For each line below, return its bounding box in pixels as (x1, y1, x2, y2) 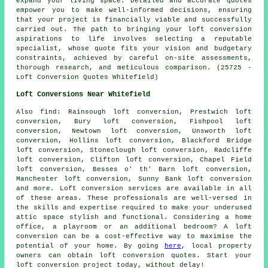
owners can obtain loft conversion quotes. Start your (16, 251, 252, 259)
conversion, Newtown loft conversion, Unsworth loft (16, 127, 252, 135)
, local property (181, 242, 252, 249)
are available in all (161, 184, 252, 192)
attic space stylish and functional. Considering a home (16, 213, 252, 221)
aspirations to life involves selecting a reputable (16, 35, 252, 42)
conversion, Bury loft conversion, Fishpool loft (16, 117, 252, 125)
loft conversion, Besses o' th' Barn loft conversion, (16, 165, 252, 173)
